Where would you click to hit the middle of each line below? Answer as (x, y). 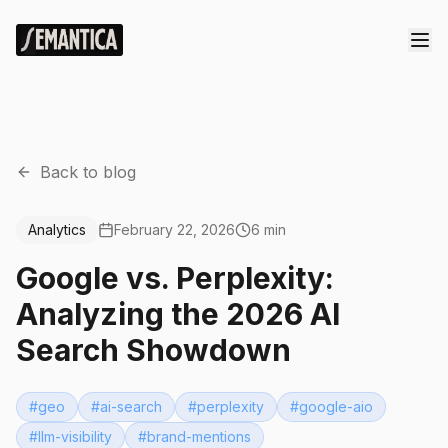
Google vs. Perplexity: (175, 278)
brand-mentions (199, 436)
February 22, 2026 (174, 229)
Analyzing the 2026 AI (178, 314)
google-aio (336, 406)
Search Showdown (153, 350)
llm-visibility (75, 436)
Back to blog (88, 172)
